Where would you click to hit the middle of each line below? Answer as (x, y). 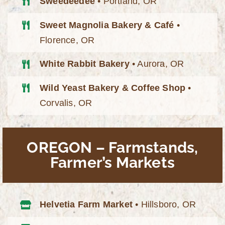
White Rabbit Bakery (85, 64)
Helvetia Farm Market (86, 205)
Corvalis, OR (66, 103)
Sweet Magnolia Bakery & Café (107, 25)
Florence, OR (67, 40)
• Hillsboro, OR (164, 205)
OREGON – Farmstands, (113, 147)
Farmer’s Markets (113, 162)
